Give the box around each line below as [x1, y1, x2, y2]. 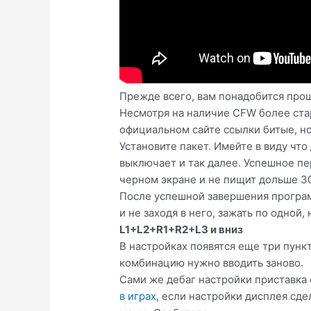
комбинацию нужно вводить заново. [119, 256, 304, 270]
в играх [119, 289, 157, 303]
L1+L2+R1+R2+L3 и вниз [119, 223, 244, 237]
